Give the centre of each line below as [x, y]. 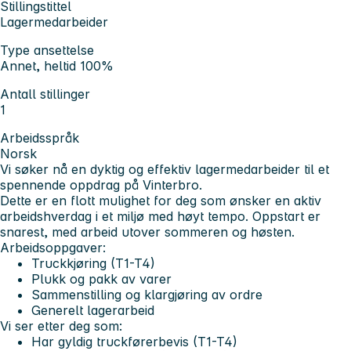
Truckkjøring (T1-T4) [93, 263]
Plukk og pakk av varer [101, 279]
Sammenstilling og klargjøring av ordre [147, 294]
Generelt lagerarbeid [93, 310]
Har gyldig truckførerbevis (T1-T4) [134, 341]
